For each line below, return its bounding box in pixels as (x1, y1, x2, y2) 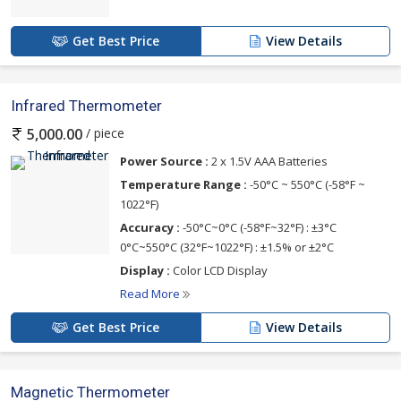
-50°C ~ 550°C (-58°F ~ (247, 175, 365, 192)
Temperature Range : (120, 175, 247, 192)
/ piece (82, 124, 124, 141)
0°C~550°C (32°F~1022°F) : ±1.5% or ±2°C (120, 238, 334, 255)
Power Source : (120, 152, 209, 169)
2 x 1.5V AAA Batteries (209, 152, 328, 169)
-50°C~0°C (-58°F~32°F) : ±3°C (180, 218, 337, 235)
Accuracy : (120, 218, 180, 235)
